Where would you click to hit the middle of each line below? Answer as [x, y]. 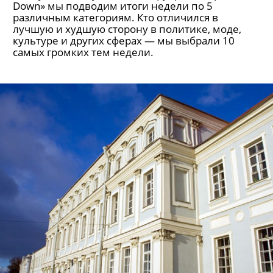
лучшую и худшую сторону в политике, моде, [127, 29]
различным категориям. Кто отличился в [115, 17]
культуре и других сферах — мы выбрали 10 [124, 41]
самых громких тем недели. [83, 52]
